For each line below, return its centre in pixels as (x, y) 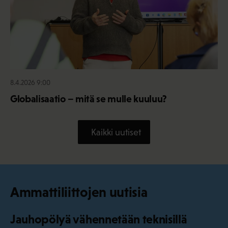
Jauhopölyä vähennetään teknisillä (99, 219)
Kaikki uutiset (116, 132)
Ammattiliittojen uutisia (79, 192)
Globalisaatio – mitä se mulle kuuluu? (89, 99)
